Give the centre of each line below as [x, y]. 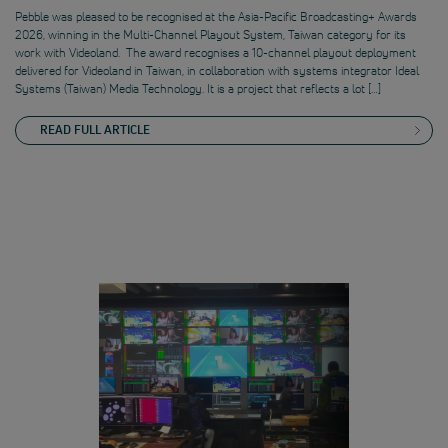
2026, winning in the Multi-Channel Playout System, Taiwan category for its [210, 34]
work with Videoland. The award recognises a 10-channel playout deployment [215, 52]
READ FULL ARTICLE [95, 130]
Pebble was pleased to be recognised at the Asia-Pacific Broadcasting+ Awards [216, 16]
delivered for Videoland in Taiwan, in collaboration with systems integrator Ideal [217, 70]
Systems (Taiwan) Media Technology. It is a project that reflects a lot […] [198, 88]
